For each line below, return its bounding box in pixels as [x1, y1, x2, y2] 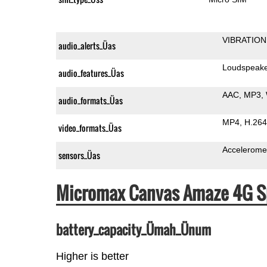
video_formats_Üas [58, 121, 122, 134]
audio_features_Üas [58, 66, 124, 79]
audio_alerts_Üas [58, 39, 116, 52]
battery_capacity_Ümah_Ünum [55, 219, 211, 239]
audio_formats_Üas [58, 94, 123, 107]
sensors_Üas [58, 148, 100, 162]
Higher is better [55, 250, 129, 262]
